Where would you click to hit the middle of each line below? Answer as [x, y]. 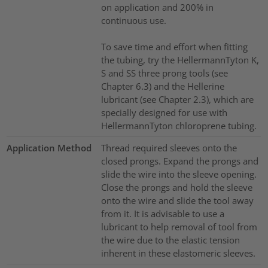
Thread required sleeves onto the [169, 147]
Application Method [49, 147]
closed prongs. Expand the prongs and [179, 161]
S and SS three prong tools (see [164, 73]
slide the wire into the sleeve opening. [179, 174]
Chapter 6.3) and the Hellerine [162, 86]
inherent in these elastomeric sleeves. [178, 253]
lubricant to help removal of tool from [179, 226]
